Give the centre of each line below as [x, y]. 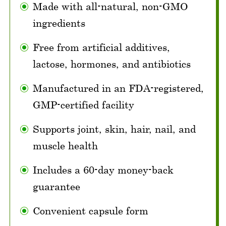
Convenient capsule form [91, 211]
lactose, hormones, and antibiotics [112, 64]
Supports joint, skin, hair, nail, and [114, 129]
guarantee [56, 187]
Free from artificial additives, [101, 47]
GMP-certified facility [83, 105]
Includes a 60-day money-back [103, 170]
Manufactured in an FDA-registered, [118, 88]
